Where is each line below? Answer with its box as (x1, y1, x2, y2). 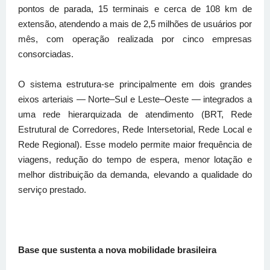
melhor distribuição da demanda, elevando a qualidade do (18, 169, 252, 180)
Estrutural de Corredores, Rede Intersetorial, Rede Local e (18, 124, 252, 135)
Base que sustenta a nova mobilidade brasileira (18, 245, 216, 256)
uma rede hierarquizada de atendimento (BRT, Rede (18, 109, 252, 120)
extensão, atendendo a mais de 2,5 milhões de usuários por (18, 19, 252, 30)
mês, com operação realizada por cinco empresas (18, 34, 252, 45)
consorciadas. (18, 49, 74, 60)
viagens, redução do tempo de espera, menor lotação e (18, 154, 252, 165)
